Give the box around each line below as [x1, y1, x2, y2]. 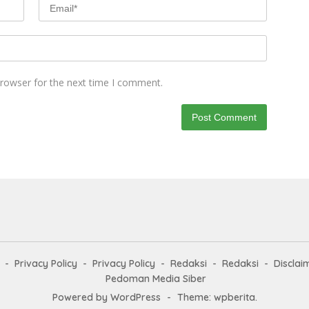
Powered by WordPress [52, 291, 161, 304]
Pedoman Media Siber [106, 272, 206, 286]
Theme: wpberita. [177, 291, 257, 304]
